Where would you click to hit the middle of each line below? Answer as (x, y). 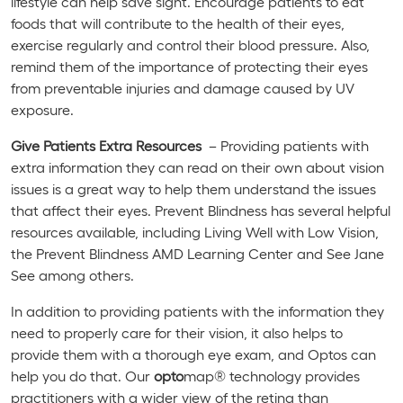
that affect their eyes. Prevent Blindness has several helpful (201, 210)
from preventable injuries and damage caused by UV (183, 87)
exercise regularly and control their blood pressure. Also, (190, 44)
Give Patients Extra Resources (106, 145)
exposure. (42, 109)
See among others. (72, 274)
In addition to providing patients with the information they (197, 310)
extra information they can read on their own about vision (197, 166)
